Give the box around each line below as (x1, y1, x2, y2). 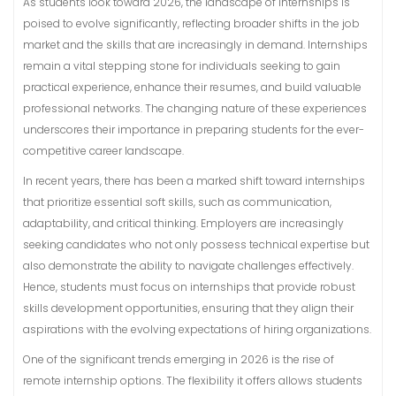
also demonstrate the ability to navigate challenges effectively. (23, 258, 354, 273)
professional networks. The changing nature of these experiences (23, 101, 367, 116)
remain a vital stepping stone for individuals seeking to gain (23, 58, 340, 73)
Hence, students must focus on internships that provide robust (23, 279, 355, 294)
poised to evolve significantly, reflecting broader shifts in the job (23, 16, 360, 31)
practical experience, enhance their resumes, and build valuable (23, 80, 362, 95)
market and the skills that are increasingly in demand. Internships (23, 37, 368, 52)
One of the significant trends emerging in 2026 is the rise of (23, 352, 334, 367)
